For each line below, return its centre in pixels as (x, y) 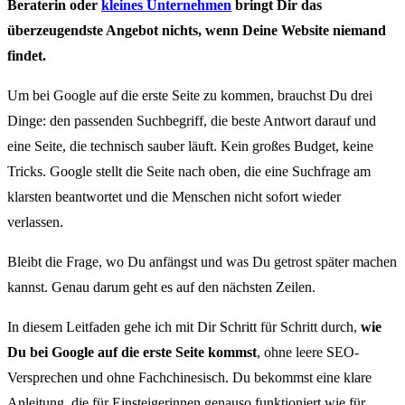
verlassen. (35, 222)
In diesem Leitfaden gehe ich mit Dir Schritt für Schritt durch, (184, 327)
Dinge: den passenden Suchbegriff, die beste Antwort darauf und (192, 121)
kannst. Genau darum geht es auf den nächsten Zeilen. (161, 287)
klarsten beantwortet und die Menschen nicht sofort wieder (174, 197)
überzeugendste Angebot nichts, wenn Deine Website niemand (197, 31)
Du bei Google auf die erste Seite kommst (132, 353)
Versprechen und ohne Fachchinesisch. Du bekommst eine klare (189, 378)
